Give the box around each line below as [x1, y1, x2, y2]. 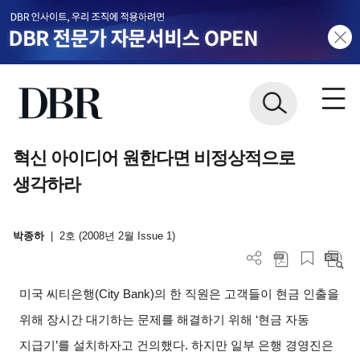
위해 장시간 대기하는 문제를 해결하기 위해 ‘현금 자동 [19, 313, 310, 326]
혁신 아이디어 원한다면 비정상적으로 [12, 147, 295, 168]
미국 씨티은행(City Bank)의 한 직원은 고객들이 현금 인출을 [19, 287, 340, 301]
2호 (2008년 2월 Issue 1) [59, 230, 175, 243]
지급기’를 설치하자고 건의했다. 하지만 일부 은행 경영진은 [19, 338, 334, 352]
